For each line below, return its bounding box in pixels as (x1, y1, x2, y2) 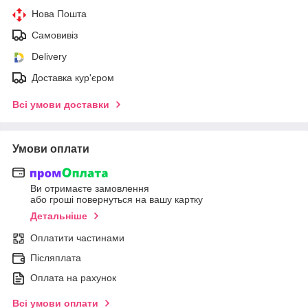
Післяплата (30, 252, 81, 264)
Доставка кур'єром (32, 71, 114, 83)
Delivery (32, 50, 67, 62)
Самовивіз (32, 29, 78, 41)
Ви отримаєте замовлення (30, 183, 149, 195)
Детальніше (30, 210, 87, 222)
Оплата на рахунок (30, 272, 116, 284)
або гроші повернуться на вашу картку (30, 194, 203, 206)
